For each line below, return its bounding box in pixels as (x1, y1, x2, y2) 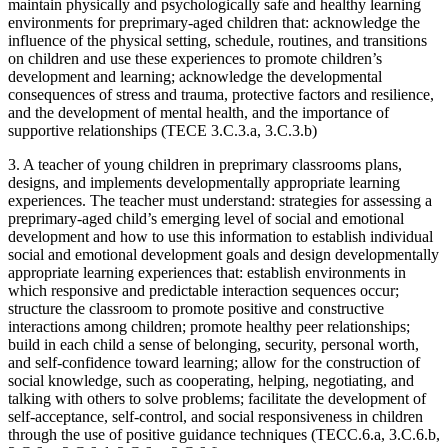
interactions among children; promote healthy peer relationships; (8, 317, 410, 335)
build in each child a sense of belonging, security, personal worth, (8, 335, 419, 353)
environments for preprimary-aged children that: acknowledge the (8, 13, 420, 31)
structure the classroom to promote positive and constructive (8, 299, 384, 317)
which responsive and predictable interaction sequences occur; (8, 281, 399, 299)
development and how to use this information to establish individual (8, 227, 433, 245)
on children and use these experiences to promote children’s (8, 49, 382, 67)
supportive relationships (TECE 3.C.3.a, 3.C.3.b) (8, 121, 317, 139)
